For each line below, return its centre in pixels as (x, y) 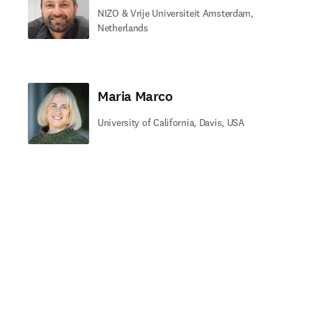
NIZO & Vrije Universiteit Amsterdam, (175, 13)
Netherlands (123, 28)
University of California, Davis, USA (171, 123)
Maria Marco (135, 96)
